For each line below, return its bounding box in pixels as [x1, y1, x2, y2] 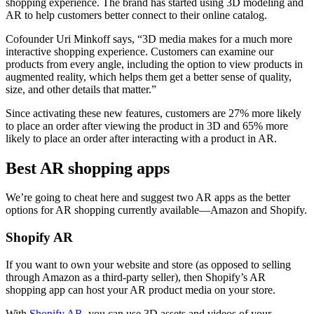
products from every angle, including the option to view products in [6, 57, 303, 70]
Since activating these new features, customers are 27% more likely [6, 107, 301, 119]
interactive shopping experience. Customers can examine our [6, 45, 273, 57]
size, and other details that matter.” [6, 83, 156, 95]
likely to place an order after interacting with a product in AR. [6, 132, 277, 144]
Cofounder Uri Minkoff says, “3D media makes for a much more [6, 32, 292, 45]
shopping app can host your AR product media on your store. [6, 283, 275, 296]
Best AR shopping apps [6, 158, 170, 177]
